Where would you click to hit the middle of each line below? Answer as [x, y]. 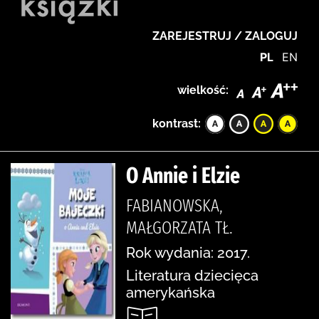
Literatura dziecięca [192, 275]
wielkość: [203, 90]
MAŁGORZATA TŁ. [179, 228]
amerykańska [171, 292]
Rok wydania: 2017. [188, 252]
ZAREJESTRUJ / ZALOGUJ [225, 36]
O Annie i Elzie [183, 176]
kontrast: [177, 123]
